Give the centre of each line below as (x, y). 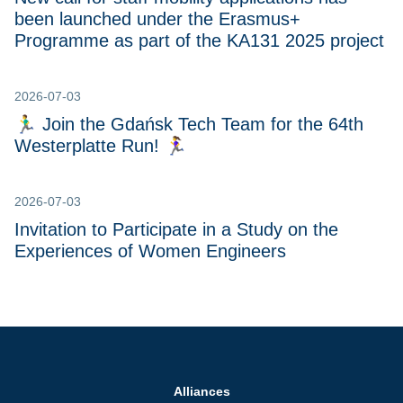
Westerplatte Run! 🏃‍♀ (101, 146)
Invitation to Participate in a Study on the (176, 230)
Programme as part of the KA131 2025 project (199, 41)
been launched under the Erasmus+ (157, 19)
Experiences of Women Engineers (150, 251)
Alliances (201, 392)
